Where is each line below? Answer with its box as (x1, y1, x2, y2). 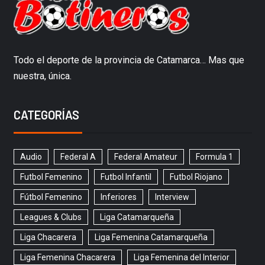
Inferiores (100, 192, 137, 202)
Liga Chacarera (20, 232, 76, 243)
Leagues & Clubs (20, 212, 82, 222)
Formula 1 (195, 152, 233, 162)
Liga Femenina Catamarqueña (94, 232, 208, 243)
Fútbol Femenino (20, 192, 82, 202)
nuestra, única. (13, 70, 72, 82)
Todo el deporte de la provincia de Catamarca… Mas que (13, 54, 244, 66)
